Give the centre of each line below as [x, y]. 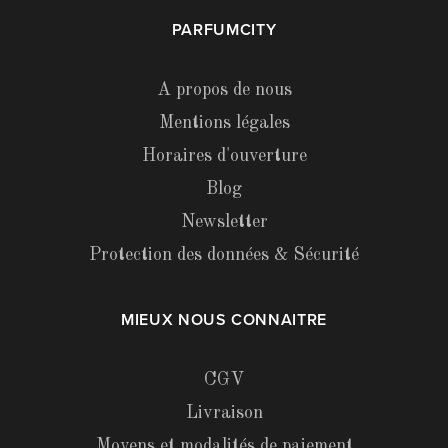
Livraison [224, 412]
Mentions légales [224, 122]
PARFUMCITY [224, 29]
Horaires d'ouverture [224, 155]
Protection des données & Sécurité [224, 254]
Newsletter [224, 221]
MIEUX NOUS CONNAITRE [224, 319]
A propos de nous [224, 89]
